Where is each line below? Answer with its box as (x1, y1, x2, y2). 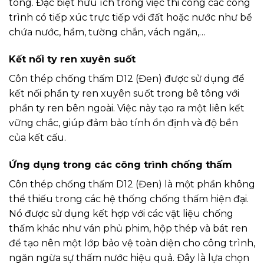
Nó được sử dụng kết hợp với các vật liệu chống (9, 207, 233, 219)
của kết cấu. (9, 131, 66, 143)
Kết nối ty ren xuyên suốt (9, 53, 136, 65)
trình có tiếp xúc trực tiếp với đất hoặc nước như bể (9, 11, 252, 23)
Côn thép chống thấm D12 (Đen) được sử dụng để (9, 72, 245, 84)
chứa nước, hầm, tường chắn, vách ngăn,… (9, 26, 206, 38)
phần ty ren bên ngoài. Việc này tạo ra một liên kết (9, 102, 245, 114)
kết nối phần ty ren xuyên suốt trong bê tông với (9, 87, 239, 99)
